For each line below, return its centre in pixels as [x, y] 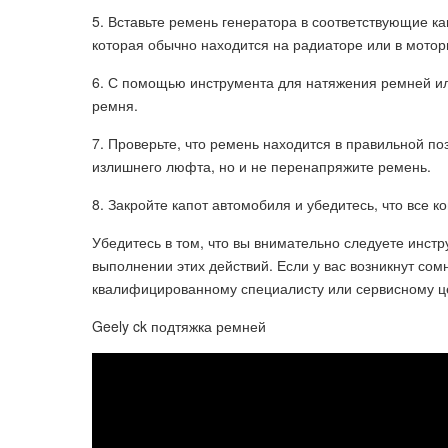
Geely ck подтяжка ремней [179, 326]
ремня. [115, 105]
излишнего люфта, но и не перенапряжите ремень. [261, 166]
